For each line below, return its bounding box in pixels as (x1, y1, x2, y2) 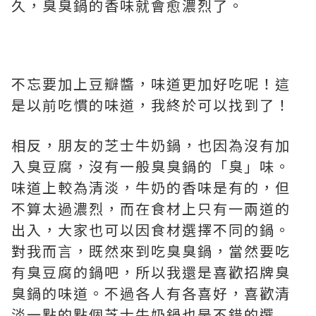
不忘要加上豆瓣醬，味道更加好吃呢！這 (11, 73, 291, 94)
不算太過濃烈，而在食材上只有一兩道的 (11, 198, 291, 219)
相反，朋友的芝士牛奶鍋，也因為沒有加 (11, 135, 291, 155)
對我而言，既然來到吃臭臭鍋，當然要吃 (11, 241, 291, 261)
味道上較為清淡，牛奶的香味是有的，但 (11, 177, 291, 197)
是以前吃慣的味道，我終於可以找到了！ (11, 95, 291, 115)
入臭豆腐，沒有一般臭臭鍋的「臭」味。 (11, 156, 291, 176)
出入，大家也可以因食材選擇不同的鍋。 (11, 219, 291, 240)
